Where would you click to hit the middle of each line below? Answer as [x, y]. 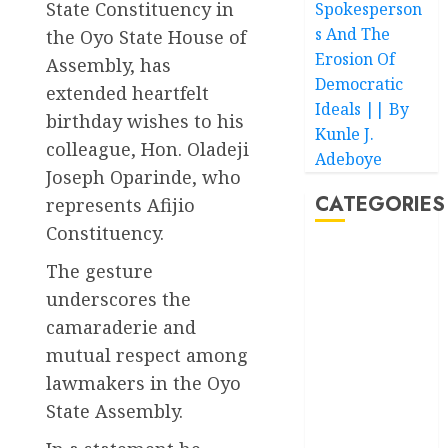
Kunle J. [345, 133]
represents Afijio [120, 205]
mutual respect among [147, 355]
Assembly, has [108, 65]
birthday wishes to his [145, 121]
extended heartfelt [127, 93]
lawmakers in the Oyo [143, 383]
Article [348, 306]
